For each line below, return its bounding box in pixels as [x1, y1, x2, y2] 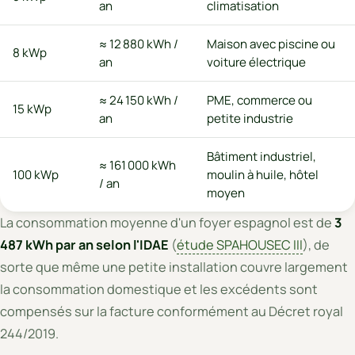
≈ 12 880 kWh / [99, 35, 178, 52]
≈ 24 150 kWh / [99, 91, 178, 109]
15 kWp [13, 100, 52, 117]
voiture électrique [207, 53, 306, 71]
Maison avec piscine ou [207, 35, 335, 52]
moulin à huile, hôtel [207, 166, 319, 183]
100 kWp [13, 166, 59, 183]
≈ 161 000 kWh [99, 156, 176, 174]
